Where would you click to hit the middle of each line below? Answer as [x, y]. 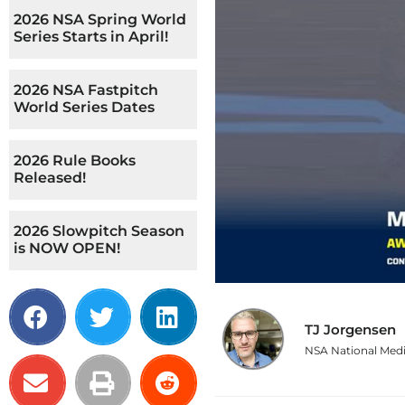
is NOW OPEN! [67, 248]
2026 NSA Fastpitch [86, 90]
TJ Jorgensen [350, 330]
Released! [50, 178]
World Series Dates [84, 107]
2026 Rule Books [75, 160]
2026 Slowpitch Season [99, 231]
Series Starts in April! [91, 37]
